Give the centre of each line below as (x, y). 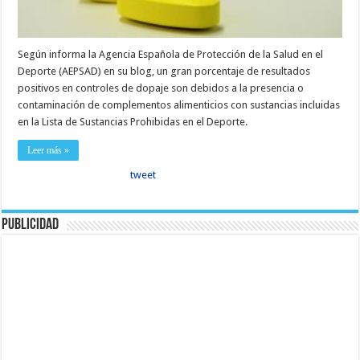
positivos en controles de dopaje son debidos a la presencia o (161, 88)
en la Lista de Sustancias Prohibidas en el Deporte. (133, 121)
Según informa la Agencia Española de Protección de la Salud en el (171, 54)
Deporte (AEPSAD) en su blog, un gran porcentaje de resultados (164, 71)
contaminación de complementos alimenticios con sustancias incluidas (179, 104)
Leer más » (49, 150)
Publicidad (31, 225)
